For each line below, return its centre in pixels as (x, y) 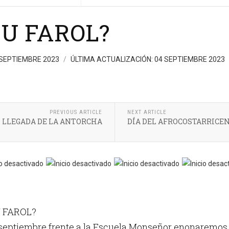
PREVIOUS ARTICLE (76, 112)
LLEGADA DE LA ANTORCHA (52, 122)
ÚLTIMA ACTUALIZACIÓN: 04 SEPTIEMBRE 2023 (148, 60)
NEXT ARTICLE (147, 112)
